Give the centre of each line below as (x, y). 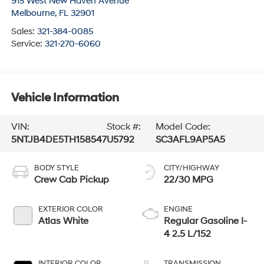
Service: (28, 44)
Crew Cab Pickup (71, 180)
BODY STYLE (56, 168)
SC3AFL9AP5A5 (191, 140)
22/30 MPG (189, 180)
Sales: (24, 32)
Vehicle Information (65, 98)
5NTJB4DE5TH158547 (59, 140)
